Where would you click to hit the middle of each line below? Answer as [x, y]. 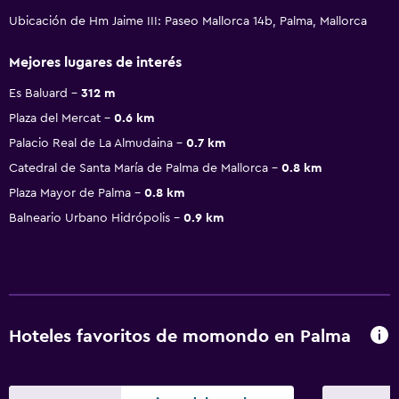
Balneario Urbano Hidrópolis [90, 218]
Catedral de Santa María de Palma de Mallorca [138, 168]
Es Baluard [38, 93]
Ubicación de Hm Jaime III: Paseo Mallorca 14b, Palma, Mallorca [188, 21]
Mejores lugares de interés [95, 62]
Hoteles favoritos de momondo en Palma [180, 337]
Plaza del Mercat [55, 118]
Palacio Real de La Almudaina [91, 143]
